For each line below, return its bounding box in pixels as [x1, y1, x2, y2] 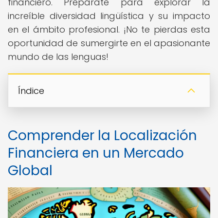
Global [8, 161, 53, 180]
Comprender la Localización [8, 126, 197, 145]
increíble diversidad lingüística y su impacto [8, 10, 210, 22]
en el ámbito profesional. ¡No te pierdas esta [8, 23, 210, 36]
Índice [18, 85, 44, 97]
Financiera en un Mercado [8, 144, 184, 163]
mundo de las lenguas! [8, 51, 109, 63]
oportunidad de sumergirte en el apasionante [8, 37, 210, 49]
